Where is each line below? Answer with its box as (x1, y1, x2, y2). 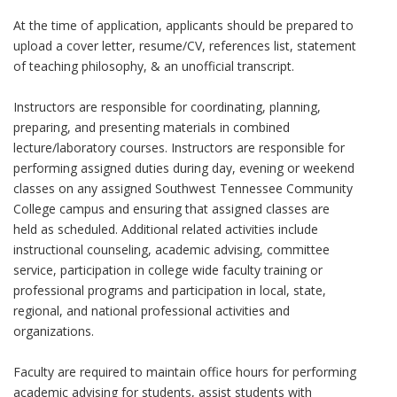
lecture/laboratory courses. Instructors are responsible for (13, 139, 345, 157)
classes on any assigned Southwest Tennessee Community (13, 180, 353, 198)
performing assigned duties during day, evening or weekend (13, 160, 354, 177)
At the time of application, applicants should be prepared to (13, 17, 354, 35)
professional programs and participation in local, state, (13, 282, 326, 300)
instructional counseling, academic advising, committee (13, 241, 330, 259)
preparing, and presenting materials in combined (13, 119, 290, 136)
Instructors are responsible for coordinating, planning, (13, 98, 321, 116)
